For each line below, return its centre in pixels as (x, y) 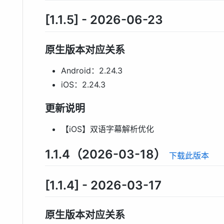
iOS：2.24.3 (83, 84)
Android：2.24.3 (92, 70)
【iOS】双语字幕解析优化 (107, 129)
